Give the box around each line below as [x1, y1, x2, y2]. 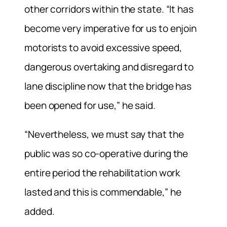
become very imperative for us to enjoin [24, 22, 197, 35]
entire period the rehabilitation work [24, 166, 180, 180]
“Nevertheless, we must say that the [24, 128, 184, 141]
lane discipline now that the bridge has [24, 80, 192, 93]
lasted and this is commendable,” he [24, 185, 181, 199]
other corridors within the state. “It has [24, 3, 194, 16]
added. [24, 205, 55, 218]
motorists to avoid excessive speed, [24, 41, 182, 55]
